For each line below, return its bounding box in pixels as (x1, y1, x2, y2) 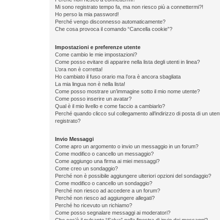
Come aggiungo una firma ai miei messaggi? (55, 158, 160, 164)
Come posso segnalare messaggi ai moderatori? (55, 209, 170, 216)
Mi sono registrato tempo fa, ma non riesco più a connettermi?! (55, 3, 203, 10)
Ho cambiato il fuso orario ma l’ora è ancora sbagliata (55, 73, 181, 80)
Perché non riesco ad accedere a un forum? (55, 187, 160, 193)
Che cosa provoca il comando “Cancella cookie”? (55, 26, 172, 32)
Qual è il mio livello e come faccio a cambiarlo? (55, 103, 165, 109)
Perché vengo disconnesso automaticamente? (55, 18, 165, 25)
